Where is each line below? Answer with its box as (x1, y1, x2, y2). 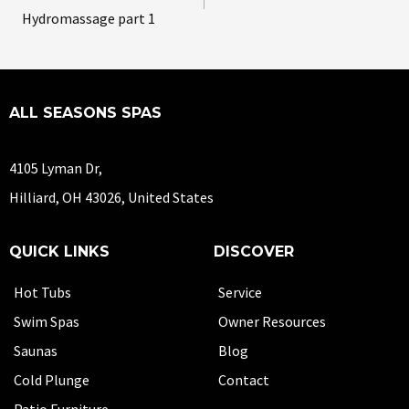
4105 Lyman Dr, (9, 159, 102, 177)
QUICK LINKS (9, 243, 110, 260)
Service (218, 283, 262, 301)
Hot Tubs (14, 283, 71, 301)
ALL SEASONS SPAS (9, 104, 162, 121)
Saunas (14, 341, 58, 360)
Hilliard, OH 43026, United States (9, 188, 214, 206)
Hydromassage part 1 (22, 8, 155, 27)
